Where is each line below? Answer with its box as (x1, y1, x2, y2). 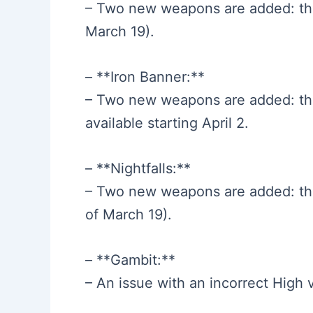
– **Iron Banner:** (85, 68, 205, 85)
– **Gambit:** (85, 251, 175, 268)
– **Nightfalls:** (85, 159, 191, 177)
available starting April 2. (85, 114, 249, 131)
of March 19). (85, 205, 172, 223)
